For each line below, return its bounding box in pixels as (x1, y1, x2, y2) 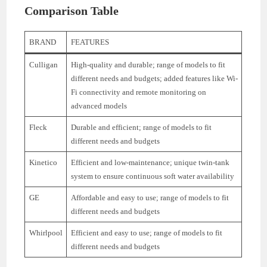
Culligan (29, 60, 58, 70)
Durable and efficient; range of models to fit (70, 123, 212, 132)
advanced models (70, 101, 127, 111)
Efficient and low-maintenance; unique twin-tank (70, 158, 229, 167)
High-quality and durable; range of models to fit (70, 60, 225, 70)
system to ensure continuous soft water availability (70, 172, 234, 181)
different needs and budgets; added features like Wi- (70, 74, 238, 83)
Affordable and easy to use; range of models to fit (70, 193, 229, 203)
